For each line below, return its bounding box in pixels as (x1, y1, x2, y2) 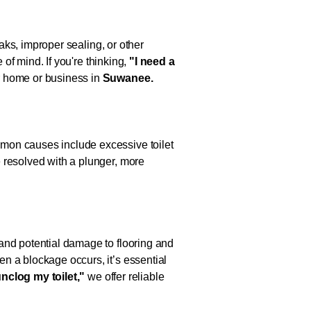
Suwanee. (102, 72, 153, 84)
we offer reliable (87, 271, 165, 283)
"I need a (129, 56, 175, 67)
